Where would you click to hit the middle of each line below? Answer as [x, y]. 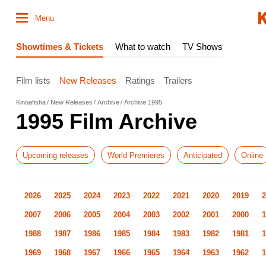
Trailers [178, 80]
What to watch [143, 47]
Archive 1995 [143, 102]
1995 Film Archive [107, 121]
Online [252, 155]
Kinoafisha [31, 102]
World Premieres [136, 155]
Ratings [140, 80]
